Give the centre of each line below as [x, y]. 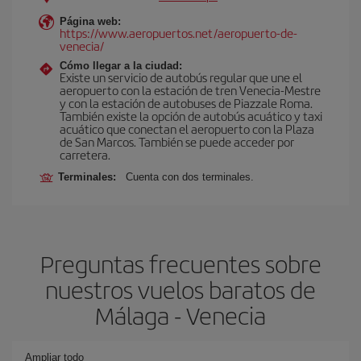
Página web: [90, 21]
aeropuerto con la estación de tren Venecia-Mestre [190, 90]
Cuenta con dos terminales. [190, 177]
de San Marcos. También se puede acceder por [177, 141]
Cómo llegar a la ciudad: [121, 66]
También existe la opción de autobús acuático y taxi [191, 116]
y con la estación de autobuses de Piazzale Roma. [186, 103]
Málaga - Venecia [180, 315]
